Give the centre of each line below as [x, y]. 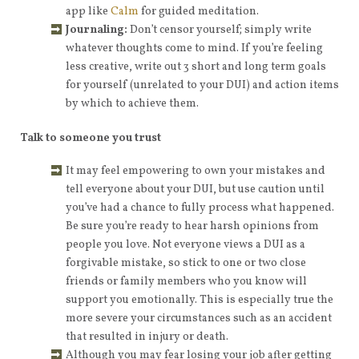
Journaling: [97, 30]
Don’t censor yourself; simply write [220, 30]
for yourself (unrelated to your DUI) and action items [202, 85]
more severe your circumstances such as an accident [199, 319]
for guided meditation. [199, 12]
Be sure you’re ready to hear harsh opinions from [192, 226]
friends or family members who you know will [186, 282]
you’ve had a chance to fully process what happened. [200, 208]
